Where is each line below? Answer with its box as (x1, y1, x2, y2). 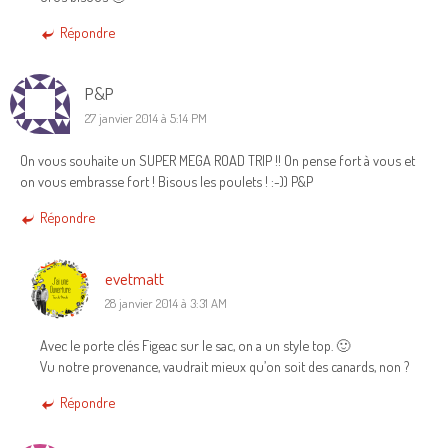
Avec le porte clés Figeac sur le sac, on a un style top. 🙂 (40, 336, 350, 355)
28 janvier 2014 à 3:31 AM (105, 295, 227, 312)
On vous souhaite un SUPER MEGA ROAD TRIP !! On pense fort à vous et (20, 151, 415, 170)
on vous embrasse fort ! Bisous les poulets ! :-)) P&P (20, 172, 313, 191)
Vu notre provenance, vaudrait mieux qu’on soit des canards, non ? (40, 357, 409, 376)
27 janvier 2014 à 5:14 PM (85, 110, 207, 127)
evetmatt (105, 267, 164, 290)
